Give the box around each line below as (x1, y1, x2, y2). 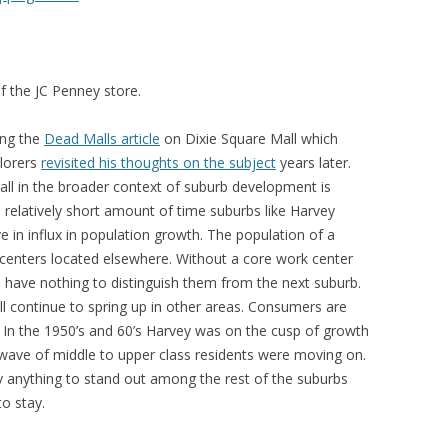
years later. (276, 153, 351, 172)
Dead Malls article (44, 129, 160, 148)
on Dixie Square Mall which (160, 129, 338, 148)
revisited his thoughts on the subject (41, 153, 276, 172)
